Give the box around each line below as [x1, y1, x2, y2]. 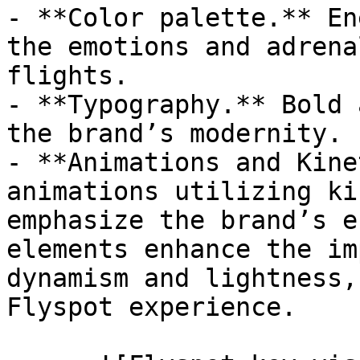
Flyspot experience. [6, 292, 297, 321]
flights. [6, 61, 129, 90]
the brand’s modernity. [6, 119, 342, 148]
